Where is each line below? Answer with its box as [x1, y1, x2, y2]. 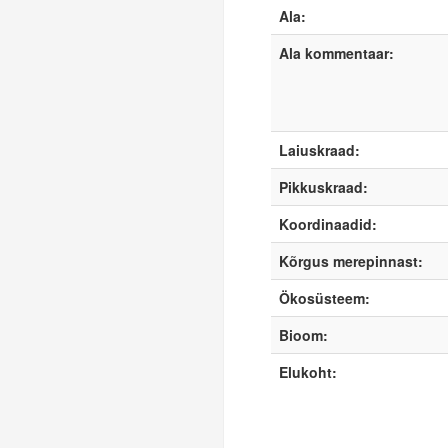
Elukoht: [278, 362, 337, 382]
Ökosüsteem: [278, 288, 370, 308]
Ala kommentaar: [278, 43, 394, 63]
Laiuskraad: [278, 140, 360, 160]
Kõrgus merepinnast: [278, 251, 423, 271]
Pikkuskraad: [278, 177, 368, 197]
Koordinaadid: [278, 214, 377, 234]
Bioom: [278, 325, 328, 345]
